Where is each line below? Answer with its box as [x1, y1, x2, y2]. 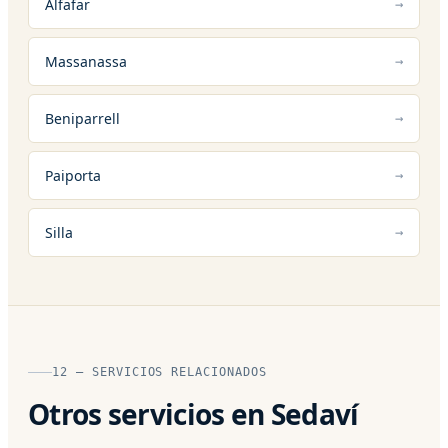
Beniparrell [45, 108, 120, 128]
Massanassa [45, 51, 127, 71]
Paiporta [45, 165, 101, 185]
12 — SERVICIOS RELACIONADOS [52, 364, 267, 379]
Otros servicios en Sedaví [28, 394, 359, 433]
